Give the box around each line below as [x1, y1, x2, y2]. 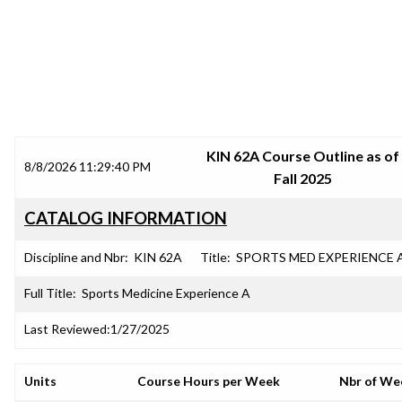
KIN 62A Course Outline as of [206, 147, 399, 164]
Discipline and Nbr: [24, 249, 128, 265]
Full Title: [24, 285, 76, 301]
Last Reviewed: [24, 321, 110, 336]
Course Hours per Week [137, 373, 280, 389]
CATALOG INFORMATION [24, 208, 227, 228]
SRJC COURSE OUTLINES [92, 83, 310, 105]
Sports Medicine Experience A [82, 285, 250, 301]
